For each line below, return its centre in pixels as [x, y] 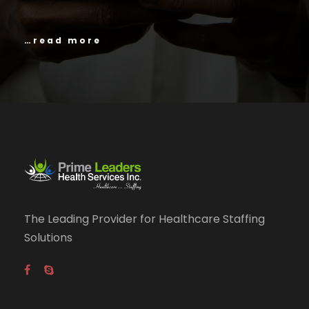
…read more [63, 40]
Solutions [48, 238]
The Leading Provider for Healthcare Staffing [144, 219]
